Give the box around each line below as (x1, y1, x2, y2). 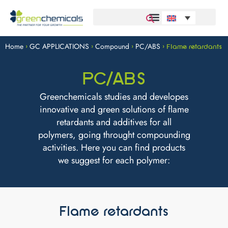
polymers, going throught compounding (38, 128, 190, 141)
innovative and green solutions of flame (39, 102, 189, 116)
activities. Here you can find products (43, 140, 185, 154)
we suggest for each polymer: (58, 153, 170, 167)
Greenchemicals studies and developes (40, 90, 188, 103)
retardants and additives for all (56, 115, 172, 129)
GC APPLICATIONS (30, 41, 89, 51)
